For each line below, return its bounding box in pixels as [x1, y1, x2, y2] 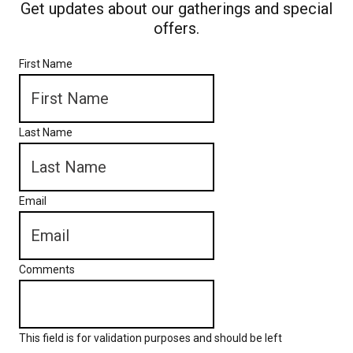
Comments [19, 262, 75, 276]
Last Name [19, 125, 72, 139]
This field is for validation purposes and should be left [19, 331, 282, 344]
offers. [154, 18, 199, 38]
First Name [19, 57, 72, 70]
